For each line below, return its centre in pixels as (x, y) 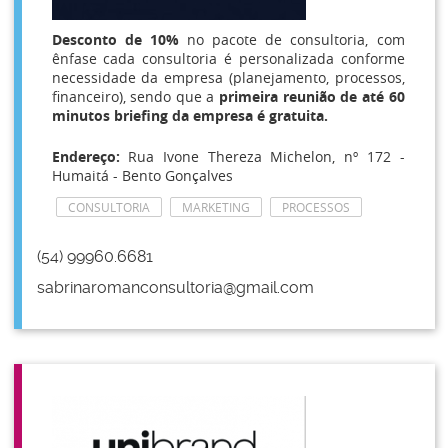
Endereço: (85, 156)
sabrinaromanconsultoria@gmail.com (175, 287)
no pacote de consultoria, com (295, 39)
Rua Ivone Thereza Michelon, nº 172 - (262, 156)
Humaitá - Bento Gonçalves (142, 175)
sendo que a (172, 96)
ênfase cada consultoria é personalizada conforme (228, 58)
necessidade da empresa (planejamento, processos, (228, 77)
